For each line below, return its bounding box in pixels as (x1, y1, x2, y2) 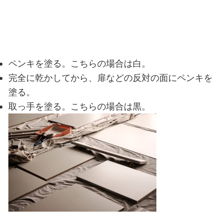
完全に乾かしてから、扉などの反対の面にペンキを (8, 73, 213, 83)
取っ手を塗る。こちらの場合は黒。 (8, 101, 150, 111)
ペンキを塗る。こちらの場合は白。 (8, 58, 150, 69)
